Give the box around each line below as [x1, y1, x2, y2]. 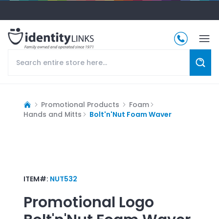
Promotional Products [41, 99, 119, 109]
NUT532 [50, 174, 77, 184]
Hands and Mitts [23, 109, 82, 119]
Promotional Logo [23, 192, 154, 213]
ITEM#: [23, 174, 50, 184]
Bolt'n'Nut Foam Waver [89, 109, 172, 119]
